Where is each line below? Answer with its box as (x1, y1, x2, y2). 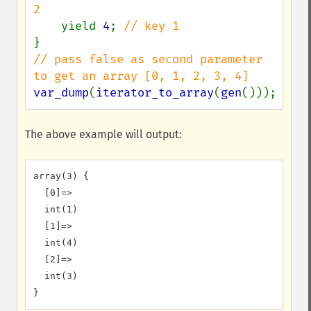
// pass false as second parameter (33, 52, 262, 67)
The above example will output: (25, 128, 182, 141)
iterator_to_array (96, 85, 214, 100)
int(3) (33, 271, 78, 281)
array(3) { (33, 171, 89, 181)
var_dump (33, 85, 89, 100)
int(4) (33, 237, 78, 248)
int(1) (33, 204, 78, 215)
